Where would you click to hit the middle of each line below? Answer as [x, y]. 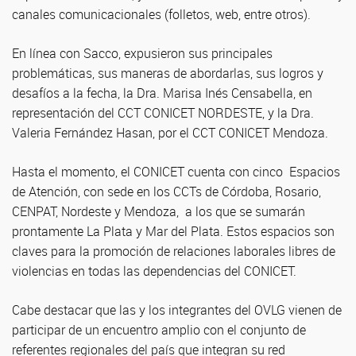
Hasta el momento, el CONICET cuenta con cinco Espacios [176, 172]
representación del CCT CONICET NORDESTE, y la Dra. [163, 113]
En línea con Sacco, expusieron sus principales [142, 53]
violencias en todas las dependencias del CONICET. [154, 271]
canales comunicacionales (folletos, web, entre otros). [161, 14]
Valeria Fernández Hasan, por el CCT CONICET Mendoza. [170, 133]
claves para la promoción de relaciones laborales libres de [174, 251]
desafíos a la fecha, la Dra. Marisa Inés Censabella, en [162, 93]
